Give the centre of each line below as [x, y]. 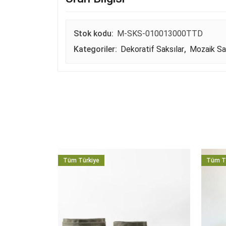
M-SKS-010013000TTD [160, 34]
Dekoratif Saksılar [152, 49]
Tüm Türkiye [81, 161]
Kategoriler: [96, 49]
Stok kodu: [95, 34]
